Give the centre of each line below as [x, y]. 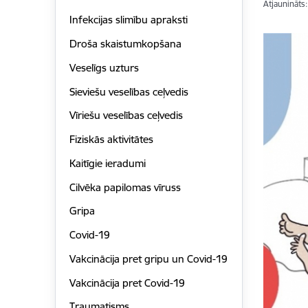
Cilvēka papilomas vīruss [125, 187]
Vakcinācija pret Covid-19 [127, 283]
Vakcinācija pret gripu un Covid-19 [148, 258]
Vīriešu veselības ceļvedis [126, 115]
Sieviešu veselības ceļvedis [129, 91]
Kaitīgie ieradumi [107, 163]
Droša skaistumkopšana [125, 44]
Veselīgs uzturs [104, 67]
